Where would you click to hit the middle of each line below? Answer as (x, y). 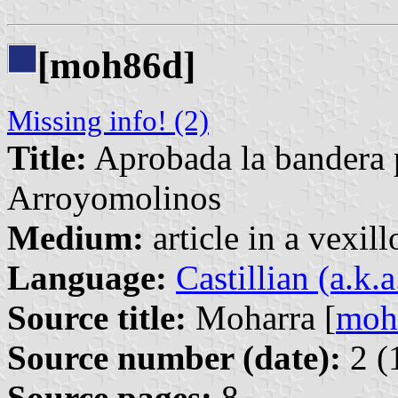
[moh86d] (116, 65)
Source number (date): (174, 357)
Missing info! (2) (108, 120)
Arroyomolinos (114, 197)
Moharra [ (261, 317)
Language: (87, 277)
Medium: (76, 237)
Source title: (97, 317)
